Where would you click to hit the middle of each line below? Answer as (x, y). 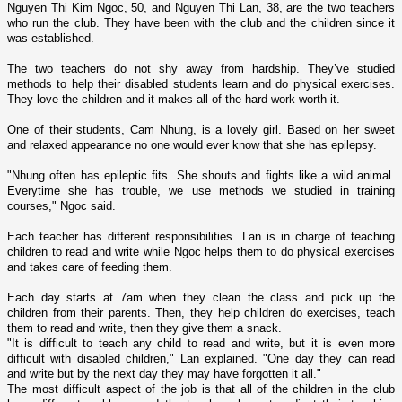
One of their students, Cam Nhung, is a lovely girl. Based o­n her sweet (201, 129)
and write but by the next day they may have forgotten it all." (164, 373)
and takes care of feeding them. (90, 267)
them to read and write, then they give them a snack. (144, 328)
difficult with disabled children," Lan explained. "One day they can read (201, 358)
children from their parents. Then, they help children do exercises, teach (201, 312)
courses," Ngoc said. (61, 205)
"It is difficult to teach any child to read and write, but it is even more (201, 343)
